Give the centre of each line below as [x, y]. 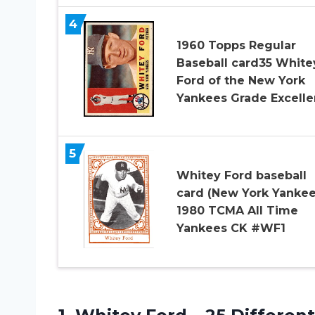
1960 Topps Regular [236, 45]
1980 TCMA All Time [237, 211]
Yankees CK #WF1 [231, 229]
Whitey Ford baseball [241, 176]
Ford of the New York [240, 80]
